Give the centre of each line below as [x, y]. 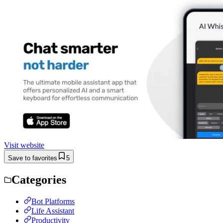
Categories [39, 179]
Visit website [24, 145]
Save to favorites [33, 158]
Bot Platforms [53, 201]
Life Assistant [53, 211]
